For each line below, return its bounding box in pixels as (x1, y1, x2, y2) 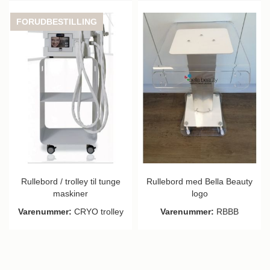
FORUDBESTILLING (16, 16, 98, 27)
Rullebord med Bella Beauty (146, 176, 253, 186)
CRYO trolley (71, 206, 124, 216)
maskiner (53, 188, 88, 198)
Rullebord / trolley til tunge (20, 176, 121, 186)
